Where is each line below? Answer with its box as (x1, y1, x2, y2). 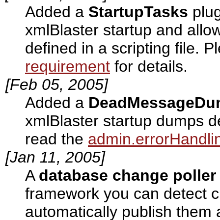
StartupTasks (88, 3, 188, 21)
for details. (110, 57, 188, 76)
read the (25, 130, 88, 148)
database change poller (39, 166, 216, 185)
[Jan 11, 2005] (5, 148, 105, 166)
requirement (25, 57, 110, 76)
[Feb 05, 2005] (5, 76, 108, 94)
